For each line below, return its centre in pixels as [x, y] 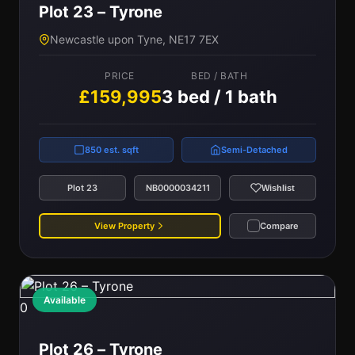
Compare [279, 225]
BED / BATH [219, 76]
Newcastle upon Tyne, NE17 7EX [134, 39]
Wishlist [278, 188]
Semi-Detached [254, 149]
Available [65, 300]
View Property [124, 225]
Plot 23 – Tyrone [101, 12]
